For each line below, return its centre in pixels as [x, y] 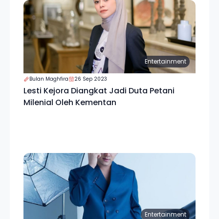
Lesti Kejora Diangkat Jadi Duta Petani [99, 91]
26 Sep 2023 [91, 79]
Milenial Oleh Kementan [70, 102]
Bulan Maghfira [49, 79]
